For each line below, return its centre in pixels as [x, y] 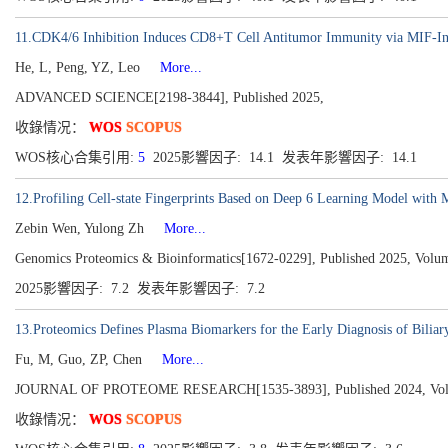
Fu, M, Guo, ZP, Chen [80, 359]
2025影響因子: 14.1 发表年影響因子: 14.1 [285, 157]
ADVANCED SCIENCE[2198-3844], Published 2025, [169, 97]
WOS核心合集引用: [76, 157]
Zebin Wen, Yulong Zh [81, 228]
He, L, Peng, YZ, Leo [79, 67]
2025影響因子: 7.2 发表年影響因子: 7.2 [142, 288]
